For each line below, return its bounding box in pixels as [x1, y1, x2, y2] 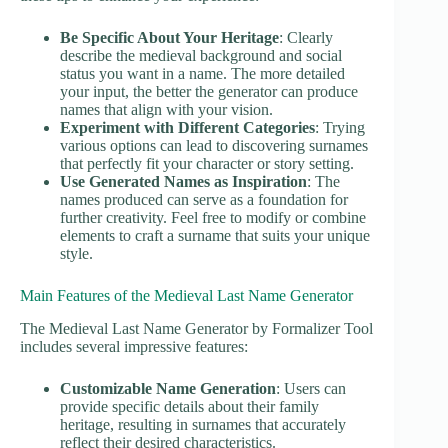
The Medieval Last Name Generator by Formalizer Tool [20, 320, 373, 338]
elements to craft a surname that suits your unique [60, 227, 370, 245]
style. [60, 245, 93, 263]
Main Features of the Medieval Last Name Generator [20, 287, 353, 305]
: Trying [315, 119, 365, 137]
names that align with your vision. [60, 101, 273, 119]
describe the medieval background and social [60, 47, 342, 65]
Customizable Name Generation [60, 380, 276, 398]
